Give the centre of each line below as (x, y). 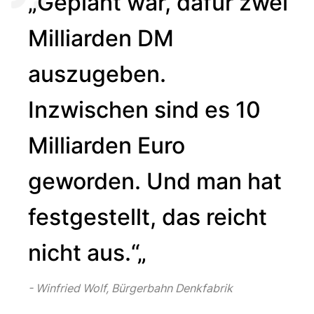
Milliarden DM (101, 38)
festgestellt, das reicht (148, 217)
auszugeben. (97, 74)
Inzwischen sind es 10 (144, 109)
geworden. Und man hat (155, 181)
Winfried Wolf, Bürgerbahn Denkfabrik (134, 288)
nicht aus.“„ (87, 252)
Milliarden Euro (107, 145)
